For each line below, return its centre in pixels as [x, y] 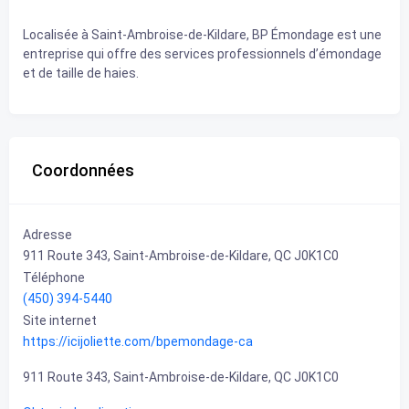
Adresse [47, 234]
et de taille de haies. [81, 73]
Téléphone [54, 277]
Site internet [60, 320]
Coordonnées [83, 170]
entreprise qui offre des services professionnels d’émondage [202, 53]
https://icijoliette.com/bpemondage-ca [138, 341]
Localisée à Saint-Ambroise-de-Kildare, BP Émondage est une [202, 34]
